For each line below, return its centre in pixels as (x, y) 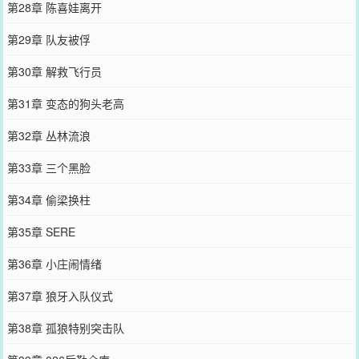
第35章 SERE (41, 231)
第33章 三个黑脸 (48, 167)
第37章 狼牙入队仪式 (60, 295)
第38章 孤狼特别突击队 (65, 327)
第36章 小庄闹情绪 (54, 263)
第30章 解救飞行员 (54, 71)
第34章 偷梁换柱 (48, 199)
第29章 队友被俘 (48, 39)
